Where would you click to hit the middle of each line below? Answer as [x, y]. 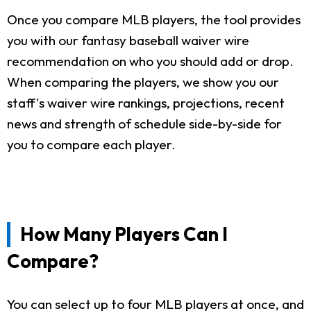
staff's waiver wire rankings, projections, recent [146, 102]
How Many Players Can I [124, 233]
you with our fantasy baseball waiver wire [128, 40]
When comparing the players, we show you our [143, 82]
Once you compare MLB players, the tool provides [154, 19]
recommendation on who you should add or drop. [150, 61]
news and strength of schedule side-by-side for [144, 123]
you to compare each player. [91, 144]
